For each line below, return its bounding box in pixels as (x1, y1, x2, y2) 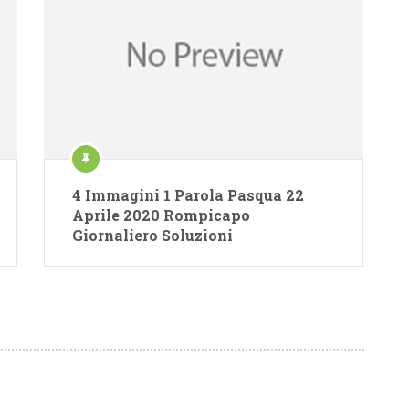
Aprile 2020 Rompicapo (72, 204, 251, 225)
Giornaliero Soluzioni (72, 225, 234, 245)
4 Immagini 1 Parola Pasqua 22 (72, 184, 305, 204)
